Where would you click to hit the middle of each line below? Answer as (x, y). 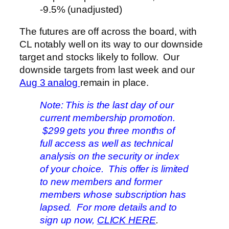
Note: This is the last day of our (107, 105)
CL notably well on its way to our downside (111, 44)
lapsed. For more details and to (108, 207)
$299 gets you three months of (107, 130)
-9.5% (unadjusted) (81, 9)
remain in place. (114, 83)
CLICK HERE (126, 220)
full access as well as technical (106, 143)
